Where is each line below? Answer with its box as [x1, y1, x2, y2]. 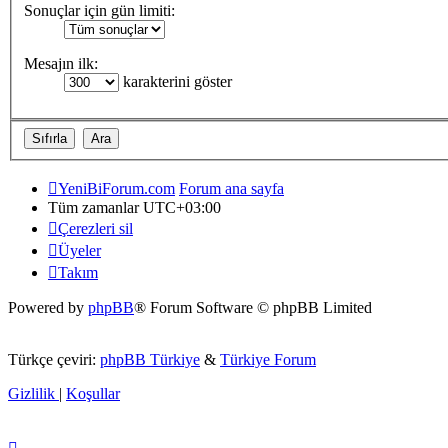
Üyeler [58, 241, 101, 259]
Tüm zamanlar [48, 198, 143, 216]
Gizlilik [8, 384, 55, 402]
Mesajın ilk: [24, 55, 98, 73]
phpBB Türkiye [100, 350, 200, 368]
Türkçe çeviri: [8, 350, 100, 368]
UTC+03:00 [143, 198, 221, 216]
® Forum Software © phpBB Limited [134, 298, 372, 316]
